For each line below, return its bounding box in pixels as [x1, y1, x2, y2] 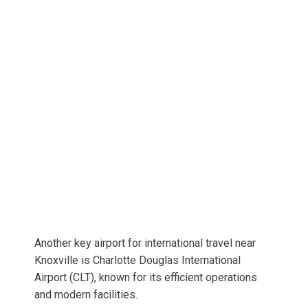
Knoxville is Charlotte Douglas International [34, 254, 241, 267]
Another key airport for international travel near [34, 236, 256, 250]
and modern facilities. [34, 288, 137, 302]
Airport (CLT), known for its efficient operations [34, 271, 257, 285]
